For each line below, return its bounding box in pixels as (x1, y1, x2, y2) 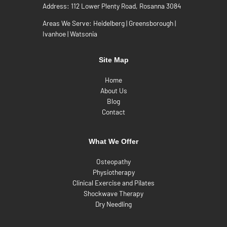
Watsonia (70, 29, 97, 39)
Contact (102, 107, 125, 117)
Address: (43, 1, 71, 10)
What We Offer (89, 137, 138, 145)
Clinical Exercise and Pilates (72, 178, 155, 187)
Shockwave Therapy (84, 188, 143, 198)
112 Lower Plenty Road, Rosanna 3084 (71, 1, 181, 10)
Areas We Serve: (43, 19, 93, 28)
